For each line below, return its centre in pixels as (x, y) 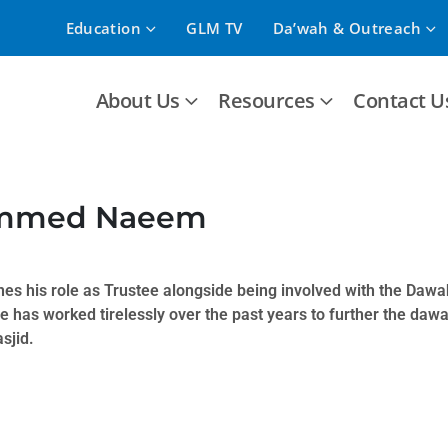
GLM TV (214, 28)
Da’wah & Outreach (346, 28)
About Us (137, 100)
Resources (266, 100)
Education (103, 28)
